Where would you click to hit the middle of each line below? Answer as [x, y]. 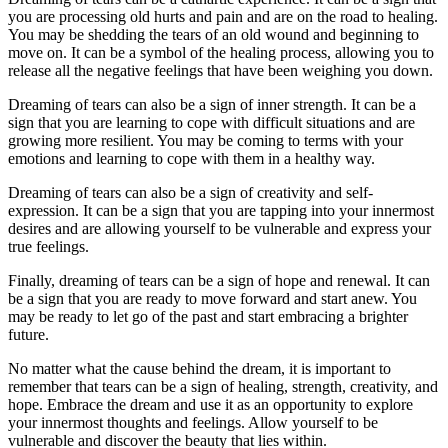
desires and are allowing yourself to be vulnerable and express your [219, 228]
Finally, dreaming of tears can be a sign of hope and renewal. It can [219, 280]
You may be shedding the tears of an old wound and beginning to [213, 34]
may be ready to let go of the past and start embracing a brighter [208, 316]
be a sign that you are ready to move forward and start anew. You [212, 298]
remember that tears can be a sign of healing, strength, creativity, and [223, 386]
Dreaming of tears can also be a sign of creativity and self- [190, 192]
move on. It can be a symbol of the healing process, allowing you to [221, 52]
